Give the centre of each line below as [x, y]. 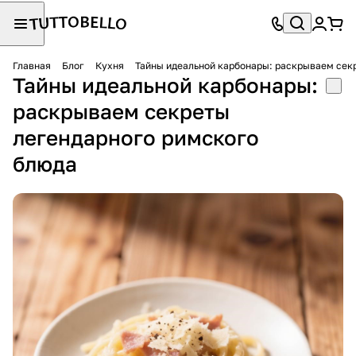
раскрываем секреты [121, 112]
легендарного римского [136, 138]
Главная [32, 66]
